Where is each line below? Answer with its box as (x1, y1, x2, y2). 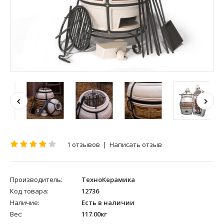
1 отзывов (67, 139, 100, 149)
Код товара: (10, 186, 48, 195)
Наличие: (10, 197, 39, 207)
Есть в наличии (80, 197, 134, 207)
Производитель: (10, 174, 62, 184)
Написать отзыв (109, 139, 162, 149)
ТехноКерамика (81, 174, 135, 184)
